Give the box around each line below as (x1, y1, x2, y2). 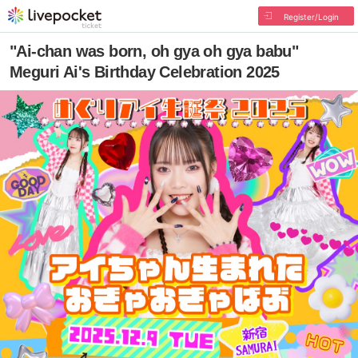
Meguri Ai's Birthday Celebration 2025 (10, 63, 280, 81)
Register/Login (283, 12, 339, 22)
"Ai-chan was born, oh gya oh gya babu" (10, 42, 299, 60)
